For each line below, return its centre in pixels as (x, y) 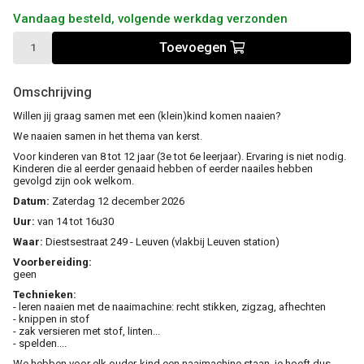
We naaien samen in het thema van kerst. (109, 136)
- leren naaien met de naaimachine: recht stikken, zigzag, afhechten (169, 306)
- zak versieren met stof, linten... (87, 331)
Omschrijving (52, 92)
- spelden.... (40, 343)
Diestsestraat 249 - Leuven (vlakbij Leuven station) (162, 241)
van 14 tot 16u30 (76, 221)
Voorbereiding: (52, 262)
